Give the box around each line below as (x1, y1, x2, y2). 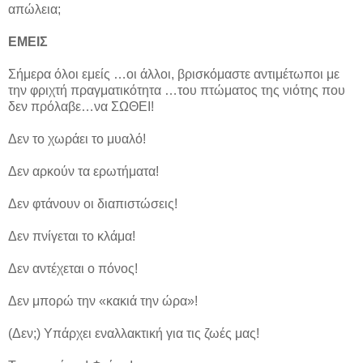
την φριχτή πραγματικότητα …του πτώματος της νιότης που (8, 83, 345, 98)
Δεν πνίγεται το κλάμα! (8, 229, 135, 244)
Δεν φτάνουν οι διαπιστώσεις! (8, 197, 177, 211)
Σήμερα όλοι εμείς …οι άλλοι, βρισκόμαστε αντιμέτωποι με (8, 67, 340, 82)
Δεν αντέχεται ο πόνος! (8, 262, 138, 276)
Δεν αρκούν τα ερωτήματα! (8, 164, 159, 179)
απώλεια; (8, 2, 61, 17)
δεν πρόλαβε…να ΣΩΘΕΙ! (8, 100, 154, 114)
